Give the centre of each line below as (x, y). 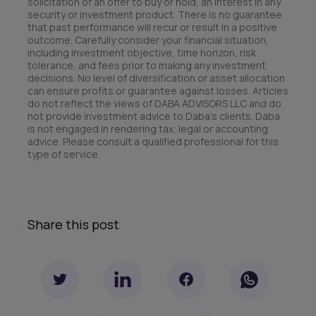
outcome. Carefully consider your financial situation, (148, 40)
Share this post (73, 225)
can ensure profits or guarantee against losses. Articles (158, 91)
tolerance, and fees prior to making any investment (147, 66)
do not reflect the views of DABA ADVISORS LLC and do (154, 104)
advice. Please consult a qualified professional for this (153, 142)
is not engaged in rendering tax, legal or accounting (148, 129)
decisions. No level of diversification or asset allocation (156, 78)
